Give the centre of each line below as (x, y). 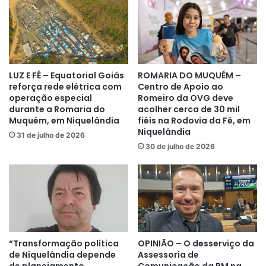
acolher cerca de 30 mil (189, 110)
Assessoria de (168, 254)
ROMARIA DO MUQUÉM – (189, 76)
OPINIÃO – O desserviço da (196, 243)
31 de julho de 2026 (51, 135)
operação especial (50, 98)
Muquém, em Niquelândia (64, 121)
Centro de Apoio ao (180, 87)
